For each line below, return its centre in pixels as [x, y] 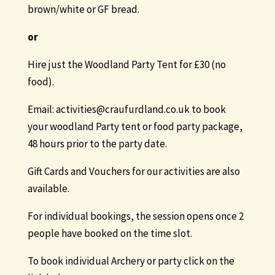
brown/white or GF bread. [83, 10]
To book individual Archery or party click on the [131, 261]
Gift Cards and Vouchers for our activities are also [134, 172]
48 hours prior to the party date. [97, 144]
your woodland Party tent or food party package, [135, 127]
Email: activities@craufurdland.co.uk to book [126, 110]
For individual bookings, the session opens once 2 [135, 216]
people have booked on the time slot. [110, 234]
